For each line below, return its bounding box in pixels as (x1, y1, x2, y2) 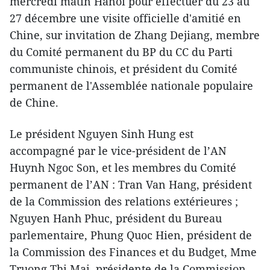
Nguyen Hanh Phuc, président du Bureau (10, 211, 222, 226)
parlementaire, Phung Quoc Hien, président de (10, 228, 252, 243)
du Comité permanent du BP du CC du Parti (10, 45, 233, 60)
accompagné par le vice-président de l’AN (10, 143, 227, 159)
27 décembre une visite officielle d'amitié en (10, 11, 241, 26)
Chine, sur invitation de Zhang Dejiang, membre (10, 28, 260, 43)
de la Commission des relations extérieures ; (10, 194, 238, 209)
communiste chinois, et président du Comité (10, 61, 237, 77)
